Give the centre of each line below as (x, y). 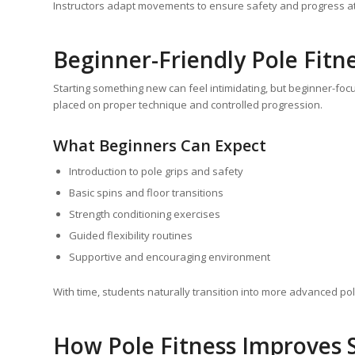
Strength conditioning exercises (145, 214)
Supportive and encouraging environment (170, 257)
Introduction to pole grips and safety (156, 172)
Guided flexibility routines (131, 236)
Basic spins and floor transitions (146, 193)
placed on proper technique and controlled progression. (188, 105)
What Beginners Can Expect (160, 146)
